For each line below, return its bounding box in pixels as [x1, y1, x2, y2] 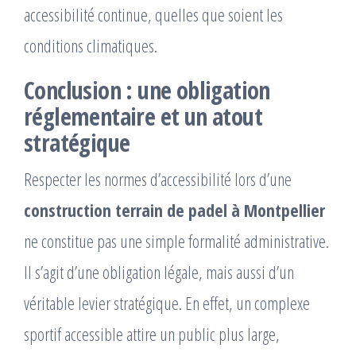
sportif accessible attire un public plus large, [24, 322, 280, 346]
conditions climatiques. [24, 33, 157, 58]
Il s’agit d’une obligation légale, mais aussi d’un [24, 260, 294, 284]
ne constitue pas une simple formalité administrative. [24, 229, 329, 253]
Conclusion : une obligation [24, 74, 270, 107]
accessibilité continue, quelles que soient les [24, 2, 283, 27]
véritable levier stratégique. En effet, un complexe [24, 291, 310, 315]
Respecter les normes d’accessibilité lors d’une [24, 167, 292, 192]
